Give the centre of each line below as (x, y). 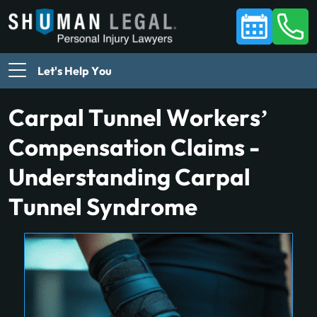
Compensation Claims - (134, 147)
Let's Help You (75, 71)
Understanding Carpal (129, 177)
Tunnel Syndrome (103, 207)
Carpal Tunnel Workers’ (138, 117)
